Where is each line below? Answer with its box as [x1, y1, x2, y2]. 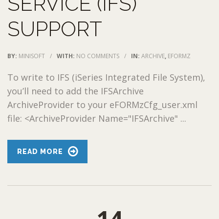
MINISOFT [19, 51, 45, 60]
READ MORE [17, 147, 63, 155]
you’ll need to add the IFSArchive [7, 85, 144, 97]
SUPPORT [7, 17, 102, 41]
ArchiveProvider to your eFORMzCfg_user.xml [7, 98, 197, 110]
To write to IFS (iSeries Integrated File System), [7, 71, 205, 83]
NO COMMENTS [76, 51, 119, 60]
